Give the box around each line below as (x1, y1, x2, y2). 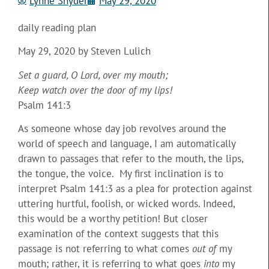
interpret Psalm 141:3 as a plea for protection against (18, 181, 252, 195)
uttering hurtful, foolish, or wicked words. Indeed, (18, 196, 235, 210)
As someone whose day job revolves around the (18, 121, 226, 135)
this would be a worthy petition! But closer (18, 211, 208, 225)
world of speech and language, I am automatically (18, 136, 235, 150)
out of (192, 241, 216, 255)
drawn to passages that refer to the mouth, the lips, (18, 151, 243, 165)
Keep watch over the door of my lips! (18, 83, 172, 97)
